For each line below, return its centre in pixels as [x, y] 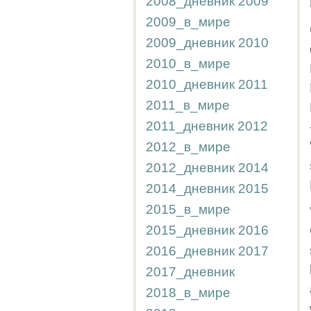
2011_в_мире [188, 105]
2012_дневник [190, 168]
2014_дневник [190, 188]
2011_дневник [190, 126]
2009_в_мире [188, 22]
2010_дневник [190, 84]
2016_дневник [190, 251]
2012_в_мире [188, 147]
